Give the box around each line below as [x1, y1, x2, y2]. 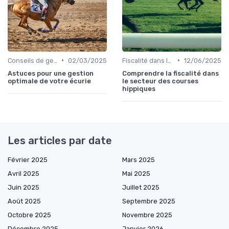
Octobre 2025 [8, 211, 51, 219]
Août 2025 [8, 197, 41, 205]
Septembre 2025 [122, 197, 175, 205]
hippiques [122, 84, 155, 93]
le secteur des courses [122, 77, 198, 85]
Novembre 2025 [122, 211, 172, 219]
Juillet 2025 [122, 183, 159, 191]
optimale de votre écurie [8, 77, 91, 85]
